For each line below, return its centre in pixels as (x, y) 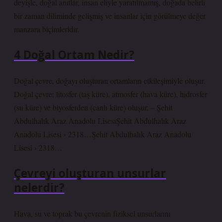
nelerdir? (39, 188)
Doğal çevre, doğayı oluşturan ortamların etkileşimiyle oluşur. (110, 81)
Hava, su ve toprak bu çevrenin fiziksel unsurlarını (92, 213)
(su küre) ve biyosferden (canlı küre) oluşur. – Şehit (93, 107)
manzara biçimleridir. (47, 29)
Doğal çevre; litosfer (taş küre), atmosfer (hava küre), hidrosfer (111, 94)
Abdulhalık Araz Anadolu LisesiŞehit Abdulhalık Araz (100, 121)
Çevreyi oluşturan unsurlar (90, 173)
